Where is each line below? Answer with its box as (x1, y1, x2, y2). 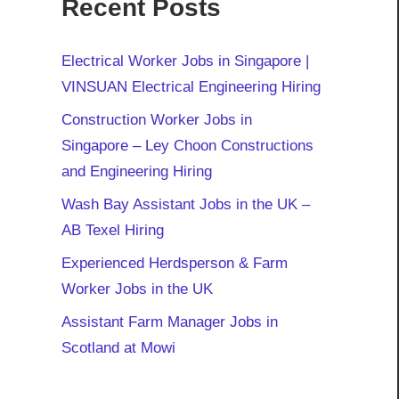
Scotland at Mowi (61, 338, 175, 356)
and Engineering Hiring (61, 162, 212, 180)
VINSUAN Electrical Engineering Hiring (61, 77, 321, 95)
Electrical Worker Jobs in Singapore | (61, 52, 309, 69)
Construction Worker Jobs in (61, 110, 252, 128)
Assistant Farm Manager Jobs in (61, 313, 278, 330)
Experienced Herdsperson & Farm (61, 254, 288, 272)
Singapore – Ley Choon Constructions (61, 136, 313, 154)
